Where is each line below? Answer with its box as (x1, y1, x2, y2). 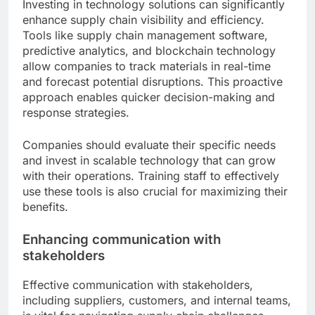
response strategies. (22, 105, 129, 120)
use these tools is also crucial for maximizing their (22, 184, 288, 199)
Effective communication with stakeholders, (22, 277, 253, 292)
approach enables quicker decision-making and (22, 90, 275, 105)
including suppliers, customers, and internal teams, (22, 292, 291, 307)
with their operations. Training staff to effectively (22, 169, 279, 184)
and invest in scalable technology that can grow (22, 153, 276, 168)
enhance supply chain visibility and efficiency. (22, 13, 264, 27)
